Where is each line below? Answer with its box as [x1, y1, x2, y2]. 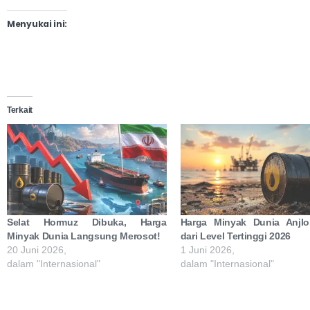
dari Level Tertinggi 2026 [180, 230, 291, 241]
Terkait [7, 104, 33, 115]
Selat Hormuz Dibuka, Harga [7, 216, 167, 228]
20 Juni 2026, [7, 244, 66, 255]
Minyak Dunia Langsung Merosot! [7, 230, 161, 241]
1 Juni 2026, [180, 244, 235, 255]
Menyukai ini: [7, 17, 68, 30]
